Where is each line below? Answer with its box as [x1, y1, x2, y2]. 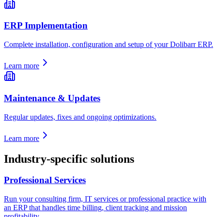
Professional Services [4, 175, 86, 186]
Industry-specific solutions [4, 152, 134, 165]
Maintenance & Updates [4, 93, 100, 103]
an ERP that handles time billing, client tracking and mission [4, 203, 187, 212]
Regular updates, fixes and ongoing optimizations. [4, 112, 156, 121]
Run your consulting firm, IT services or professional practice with [4, 195, 206, 203]
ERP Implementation [4, 20, 88, 31]
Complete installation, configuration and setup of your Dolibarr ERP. [4, 40, 213, 49]
